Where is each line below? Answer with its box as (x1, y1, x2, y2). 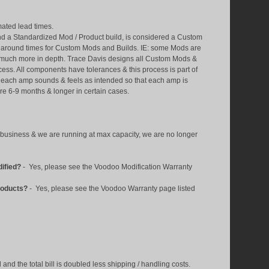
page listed (159, 184, 195, 193)
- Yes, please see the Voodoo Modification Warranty (23, 163, 192, 171)
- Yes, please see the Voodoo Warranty (28, 184, 159, 193)
